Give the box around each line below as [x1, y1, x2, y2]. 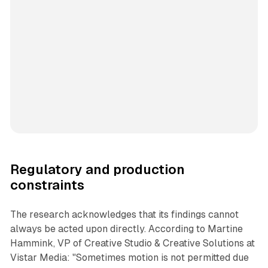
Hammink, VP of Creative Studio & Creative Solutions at [10, 237, 255, 249]
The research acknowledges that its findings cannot [10, 209, 239, 221]
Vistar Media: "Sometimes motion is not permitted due [10, 252, 249, 264]
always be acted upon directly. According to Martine [10, 223, 243, 235]
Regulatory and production [10, 162, 185, 178]
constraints [10, 178, 84, 193]
